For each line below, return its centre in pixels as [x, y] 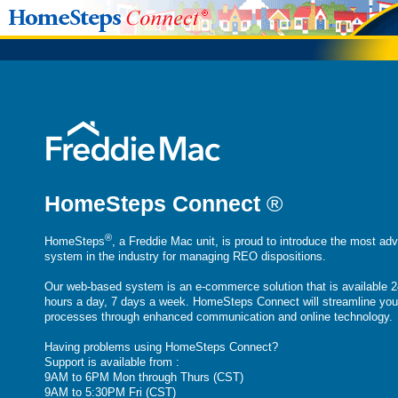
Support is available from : [112, 362]
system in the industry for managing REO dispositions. [185, 257]
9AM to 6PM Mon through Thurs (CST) [144, 378]
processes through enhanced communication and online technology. [219, 317]
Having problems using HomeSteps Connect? [161, 347]
